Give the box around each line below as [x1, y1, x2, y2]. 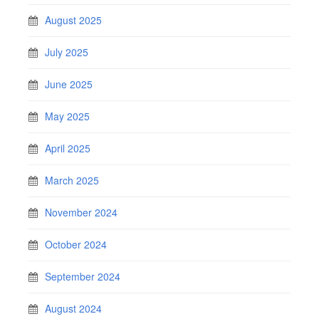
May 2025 [45, 109, 90, 123]
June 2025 [45, 77, 93, 91]
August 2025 [45, 13, 102, 27]
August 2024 [45, 301, 102, 315]
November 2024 [45, 205, 117, 219]
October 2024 [45, 237, 107, 251]
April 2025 [45, 141, 90, 155]
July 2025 [45, 45, 88, 59]
